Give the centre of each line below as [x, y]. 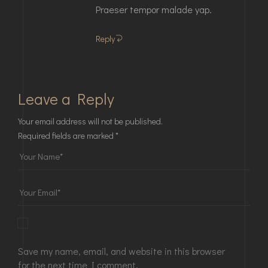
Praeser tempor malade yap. [154, 9]
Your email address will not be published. [90, 121]
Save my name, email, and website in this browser [121, 251]
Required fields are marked [67, 135]
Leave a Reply [66, 98]
